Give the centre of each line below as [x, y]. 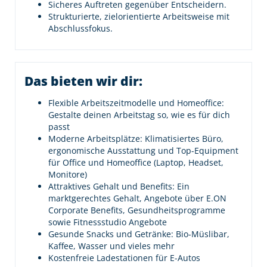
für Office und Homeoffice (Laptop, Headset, [136, 162]
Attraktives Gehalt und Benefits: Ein [119, 186]
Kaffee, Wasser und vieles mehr [111, 246]
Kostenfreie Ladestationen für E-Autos [124, 258]
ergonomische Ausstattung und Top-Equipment [143, 150]
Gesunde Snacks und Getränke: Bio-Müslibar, [139, 234]
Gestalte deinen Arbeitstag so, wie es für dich [139, 115]
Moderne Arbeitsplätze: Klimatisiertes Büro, [136, 139]
